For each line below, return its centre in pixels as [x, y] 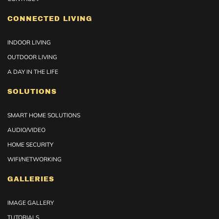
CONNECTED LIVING [50, 19]
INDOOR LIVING [29, 43]
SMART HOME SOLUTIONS [44, 115]
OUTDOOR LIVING [32, 57]
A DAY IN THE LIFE [33, 72]
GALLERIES [31, 179]
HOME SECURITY [30, 145]
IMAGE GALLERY [31, 203]
